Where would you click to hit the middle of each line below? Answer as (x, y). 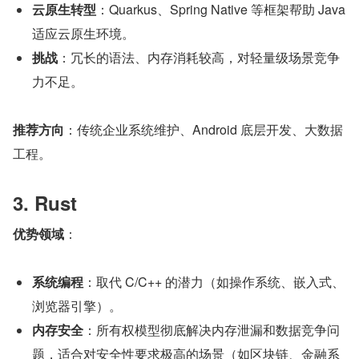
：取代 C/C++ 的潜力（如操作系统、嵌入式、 (214, 282)
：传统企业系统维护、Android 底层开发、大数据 (204, 130)
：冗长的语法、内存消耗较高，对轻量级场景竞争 (199, 58)
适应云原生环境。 (83, 34)
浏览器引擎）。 (77, 306)
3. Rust (45, 203)
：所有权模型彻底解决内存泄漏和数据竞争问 (212, 330)
